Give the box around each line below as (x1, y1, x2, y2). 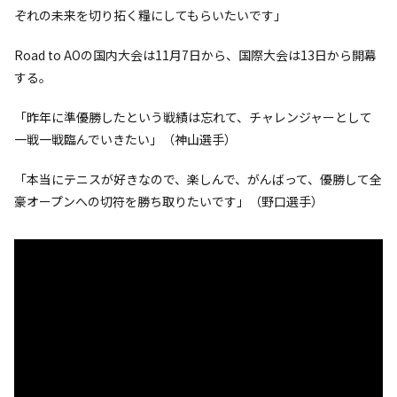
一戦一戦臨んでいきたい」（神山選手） (14, 130, 237, 149)
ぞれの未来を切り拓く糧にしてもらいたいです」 (14, 6, 286, 25)
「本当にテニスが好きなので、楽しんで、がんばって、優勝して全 (14, 170, 382, 189)
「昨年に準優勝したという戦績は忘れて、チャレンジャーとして (14, 108, 372, 127)
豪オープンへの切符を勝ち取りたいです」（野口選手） (14, 192, 323, 211)
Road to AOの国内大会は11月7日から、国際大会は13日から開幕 (14, 46, 377, 65)
